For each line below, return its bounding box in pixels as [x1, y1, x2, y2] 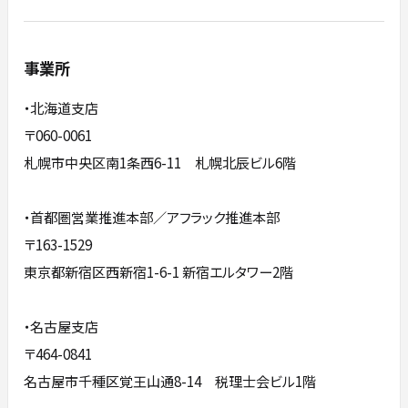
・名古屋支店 [24, 316, 99, 337]
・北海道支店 [24, 97, 99, 118]
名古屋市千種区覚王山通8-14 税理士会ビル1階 [24, 371, 317, 392]
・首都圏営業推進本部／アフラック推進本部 [24, 207, 280, 228]
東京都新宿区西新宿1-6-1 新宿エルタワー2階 [24, 261, 294, 282]
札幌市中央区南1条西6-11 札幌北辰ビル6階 [24, 152, 297, 173]
